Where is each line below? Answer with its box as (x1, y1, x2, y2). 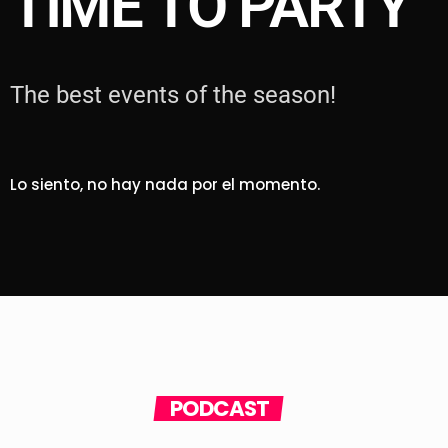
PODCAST (170, 393, 270, 423)
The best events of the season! (10, 80, 336, 109)
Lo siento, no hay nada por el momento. (10, 173, 320, 195)
